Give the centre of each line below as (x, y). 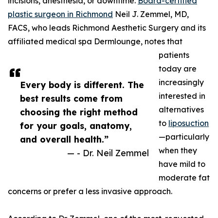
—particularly (184, 137)
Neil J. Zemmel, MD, (151, 14)
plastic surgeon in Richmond (60, 14)
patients (174, 55)
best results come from (71, 99)
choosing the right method (79, 112)
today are (178, 69)
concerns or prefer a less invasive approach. (90, 191)
